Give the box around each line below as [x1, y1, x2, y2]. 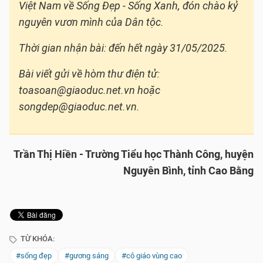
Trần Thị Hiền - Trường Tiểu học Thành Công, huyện [14, 148, 254, 161]
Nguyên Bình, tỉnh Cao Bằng [123, 164, 254, 178]
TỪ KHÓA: [19, 234, 55, 244]
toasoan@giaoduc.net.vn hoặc [19, 84, 160, 97]
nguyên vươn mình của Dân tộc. [19, 16, 164, 29]
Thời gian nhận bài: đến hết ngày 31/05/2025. [19, 42, 228, 55]
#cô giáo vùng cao [122, 251, 182, 261]
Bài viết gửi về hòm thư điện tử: [19, 68, 160, 81]
